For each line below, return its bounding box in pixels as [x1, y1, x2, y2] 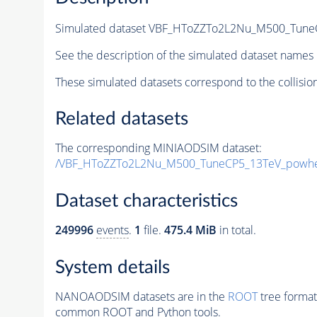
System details [54, 258, 170, 277]
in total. [216, 222, 256, 238]
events [96, 222, 129, 238]
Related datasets [54, 110, 188, 129]
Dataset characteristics [54, 192, 238, 210]
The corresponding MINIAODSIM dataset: [54, 140, 262, 156]
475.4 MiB [163, 222, 217, 238]
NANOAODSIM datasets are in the [54, 288, 228, 304]
